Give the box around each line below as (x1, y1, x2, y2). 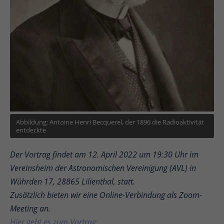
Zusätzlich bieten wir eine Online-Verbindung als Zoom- (10, 189, 202, 201)
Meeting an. (10, 203, 50, 214)
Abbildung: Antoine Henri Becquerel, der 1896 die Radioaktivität (16, 117, 204, 127)
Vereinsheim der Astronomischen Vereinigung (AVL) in (10, 162, 196, 174)
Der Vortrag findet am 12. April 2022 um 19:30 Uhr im (10, 149, 198, 160)
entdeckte (16, 125, 46, 135)
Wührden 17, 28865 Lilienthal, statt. (10, 176, 135, 187)
